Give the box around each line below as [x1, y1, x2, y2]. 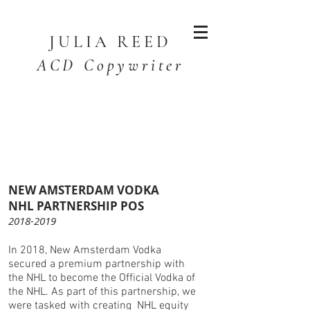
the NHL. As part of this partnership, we [8, 285, 196, 299]
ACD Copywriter [36, 55, 185, 75]
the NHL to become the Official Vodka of [8, 271, 195, 285]
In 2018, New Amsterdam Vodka [8, 244, 161, 257]
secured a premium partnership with [8, 257, 185, 271]
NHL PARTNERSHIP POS [8, 198, 144, 214]
